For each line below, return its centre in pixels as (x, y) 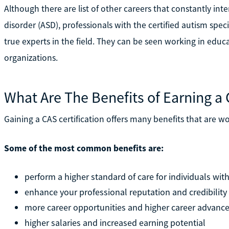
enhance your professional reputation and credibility (125, 192)
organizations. (31, 58)
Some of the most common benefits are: (84, 148)
